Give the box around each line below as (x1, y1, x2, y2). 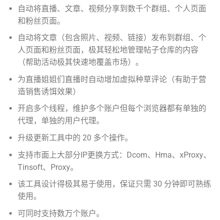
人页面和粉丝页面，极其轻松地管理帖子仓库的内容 (17, 45, 198, 55)
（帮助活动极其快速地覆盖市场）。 (17, 57, 143, 67)
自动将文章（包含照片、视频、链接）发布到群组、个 (17, 33, 206, 43)
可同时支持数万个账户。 (17, 208, 104, 218)
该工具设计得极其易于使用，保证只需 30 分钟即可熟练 (17, 179, 211, 189)
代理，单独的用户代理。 (17, 116, 104, 126)
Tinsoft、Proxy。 (17, 162, 78, 172)
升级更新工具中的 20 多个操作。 (17, 133, 133, 143)
